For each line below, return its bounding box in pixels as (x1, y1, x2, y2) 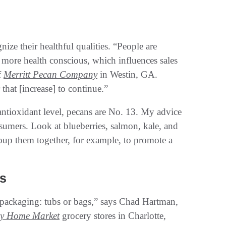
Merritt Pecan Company (4, 69, 97, 80)
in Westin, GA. (97, 69, 157, 80)
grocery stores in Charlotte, (60, 210, 166, 221)
